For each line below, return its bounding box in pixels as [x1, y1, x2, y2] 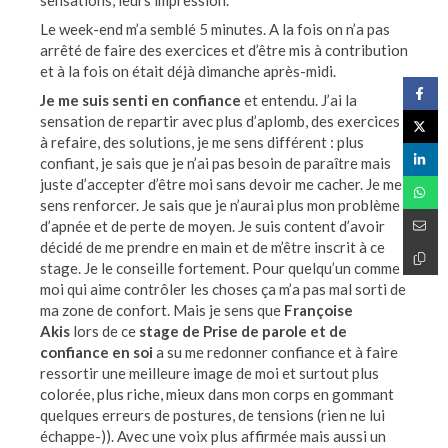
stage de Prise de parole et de [139, 322, 347, 340]
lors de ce [70, 322, 139, 340]
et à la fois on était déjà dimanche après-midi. [40, 62, 336, 80]
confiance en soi [40, 343, 156, 361]
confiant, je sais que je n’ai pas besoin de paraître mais [40, 154, 391, 172]
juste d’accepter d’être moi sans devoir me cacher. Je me [40, 175, 402, 193]
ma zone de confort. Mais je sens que [40, 301, 284, 319]
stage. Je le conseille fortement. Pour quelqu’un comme [40, 259, 400, 277]
